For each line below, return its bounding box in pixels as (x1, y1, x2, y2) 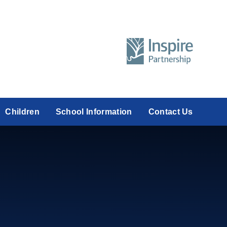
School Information (55, 107, 132, 116)
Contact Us (148, 107, 193, 116)
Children (5, 107, 40, 116)
